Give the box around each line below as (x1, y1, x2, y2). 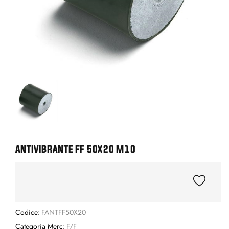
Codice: (15, 207, 40, 218)
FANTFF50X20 (41, 207, 86, 218)
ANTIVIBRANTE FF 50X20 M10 (15, 143, 135, 155)
